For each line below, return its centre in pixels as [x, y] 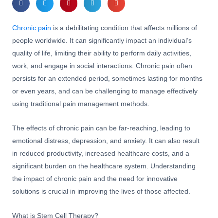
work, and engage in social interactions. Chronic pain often [102, 66]
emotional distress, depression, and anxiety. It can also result [106, 141]
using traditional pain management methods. [81, 104]
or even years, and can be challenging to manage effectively [105, 91]
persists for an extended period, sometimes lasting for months [107, 78]
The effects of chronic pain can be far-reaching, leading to [101, 128]
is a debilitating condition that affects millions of [124, 28]
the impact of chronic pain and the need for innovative [95, 179]
